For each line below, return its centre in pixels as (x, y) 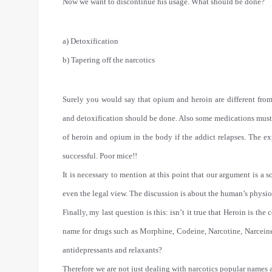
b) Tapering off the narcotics (109, 60)
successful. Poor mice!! (100, 156)
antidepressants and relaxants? (112, 250)
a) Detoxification (90, 41)
